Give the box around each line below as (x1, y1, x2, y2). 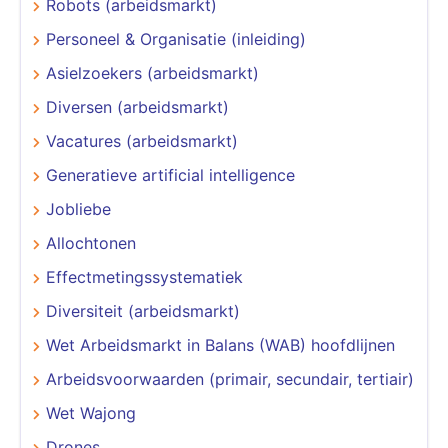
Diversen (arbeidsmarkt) (46, 96, 229, 117)
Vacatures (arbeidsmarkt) (46, 130, 238, 151)
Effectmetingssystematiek (46, 266, 243, 287)
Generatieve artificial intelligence (46, 164, 295, 185)
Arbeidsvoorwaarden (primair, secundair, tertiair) (46, 368, 414, 389)
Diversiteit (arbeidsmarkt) (46, 300, 240, 321)
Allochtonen (46, 232, 136, 253)
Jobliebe (46, 198, 111, 219)
